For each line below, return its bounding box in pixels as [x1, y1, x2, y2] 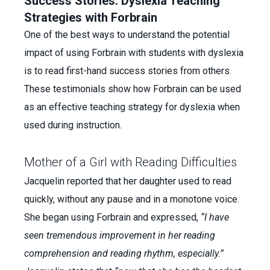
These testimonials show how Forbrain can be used [24, 83, 241, 95]
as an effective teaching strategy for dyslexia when [24, 101, 240, 113]
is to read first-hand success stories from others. [24, 65, 231, 77]
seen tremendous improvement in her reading [24, 230, 215, 241]
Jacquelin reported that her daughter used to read [24, 175, 231, 187]
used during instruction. [24, 119, 124, 131]
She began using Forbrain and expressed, [24, 212, 201, 223]
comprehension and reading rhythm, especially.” [24, 248, 224, 259]
